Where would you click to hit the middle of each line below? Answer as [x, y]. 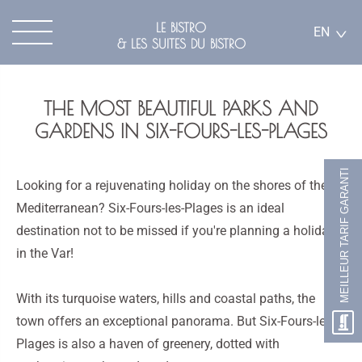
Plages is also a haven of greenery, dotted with [148, 344]
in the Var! [45, 253]
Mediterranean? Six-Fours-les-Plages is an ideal [150, 208]
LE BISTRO [181, 27]
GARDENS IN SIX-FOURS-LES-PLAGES [181, 131]
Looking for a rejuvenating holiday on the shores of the [172, 185]
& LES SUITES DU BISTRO [181, 43]
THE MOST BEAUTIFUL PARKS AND [181, 108]
